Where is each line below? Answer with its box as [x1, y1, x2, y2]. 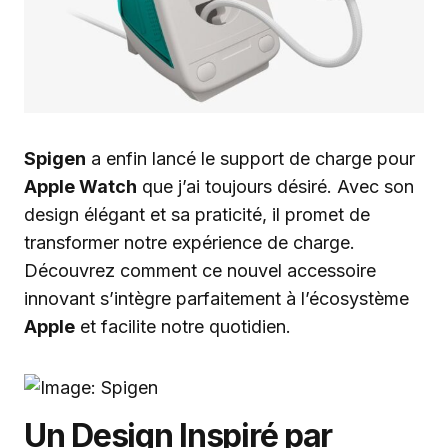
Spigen [24, 148, 86, 169]
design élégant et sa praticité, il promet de [24, 204, 370, 225]
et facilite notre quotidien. [75, 316, 291, 337]
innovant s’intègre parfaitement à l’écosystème [24, 288, 409, 309]
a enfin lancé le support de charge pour [86, 148, 415, 169]
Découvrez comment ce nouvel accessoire [24, 260, 376, 281]
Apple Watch [24, 176, 137, 197]
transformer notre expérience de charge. [24, 232, 355, 253]
